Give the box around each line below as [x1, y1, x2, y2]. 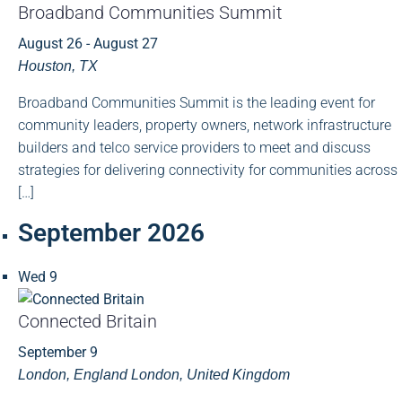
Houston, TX [18, 57, 98, 74]
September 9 [18, 343, 98, 361]
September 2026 [18, 217, 205, 248]
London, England [18, 366, 131, 382]
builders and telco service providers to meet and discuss [18, 138, 371, 156]
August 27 [93, 34, 158, 52]
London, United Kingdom [131, 366, 290, 382]
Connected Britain [18, 310, 157, 332]
